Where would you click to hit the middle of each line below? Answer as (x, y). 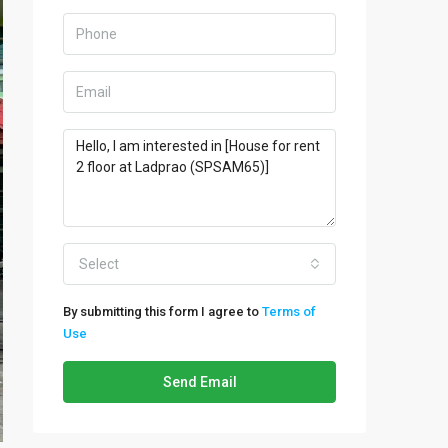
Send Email (199, 382)
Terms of (289, 311)
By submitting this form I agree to (162, 311)
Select (99, 264)
